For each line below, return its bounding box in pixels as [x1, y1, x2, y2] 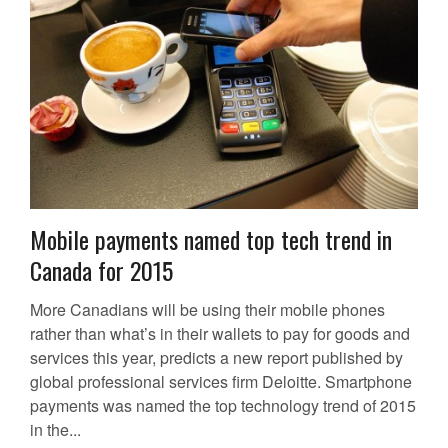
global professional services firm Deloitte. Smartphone [30, 370, 412, 394]
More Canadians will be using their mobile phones [30, 298, 385, 322]
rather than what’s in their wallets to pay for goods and [30, 322, 410, 346]
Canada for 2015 [30, 252, 173, 289]
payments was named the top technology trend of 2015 [30, 394, 416, 418]
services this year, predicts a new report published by [30, 346, 403, 370]
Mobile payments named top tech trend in [30, 221, 392, 258]
